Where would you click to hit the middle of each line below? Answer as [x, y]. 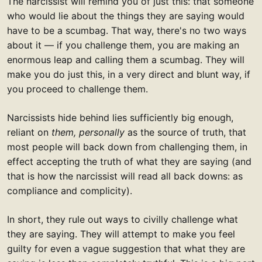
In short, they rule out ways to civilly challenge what [123, 220]
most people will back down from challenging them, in [127, 147]
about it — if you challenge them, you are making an [123, 45]
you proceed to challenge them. [77, 89]
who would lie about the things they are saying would [126, 16]
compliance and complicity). [70, 191]
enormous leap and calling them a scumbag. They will [126, 60]
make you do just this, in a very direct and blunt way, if [129, 75]
